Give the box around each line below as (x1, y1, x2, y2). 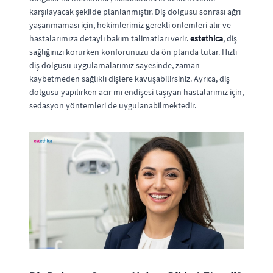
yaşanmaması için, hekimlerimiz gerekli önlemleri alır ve (29, 19, 231, 30)
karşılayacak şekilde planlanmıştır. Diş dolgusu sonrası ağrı (29, 5, 241, 17)
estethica (190, 32, 223, 44)
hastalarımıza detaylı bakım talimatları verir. (29, 32, 190, 44)
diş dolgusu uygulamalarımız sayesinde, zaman (29, 59, 200, 71)
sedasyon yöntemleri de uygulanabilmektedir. (29, 99, 196, 111)
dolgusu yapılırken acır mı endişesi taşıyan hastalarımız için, (29, 86, 244, 97)
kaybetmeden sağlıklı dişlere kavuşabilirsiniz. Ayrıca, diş (29, 73, 230, 84)
